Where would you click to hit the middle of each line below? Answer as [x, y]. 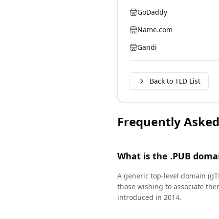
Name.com [155, 30]
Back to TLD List [175, 81]
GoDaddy [152, 12]
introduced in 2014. [149, 197]
